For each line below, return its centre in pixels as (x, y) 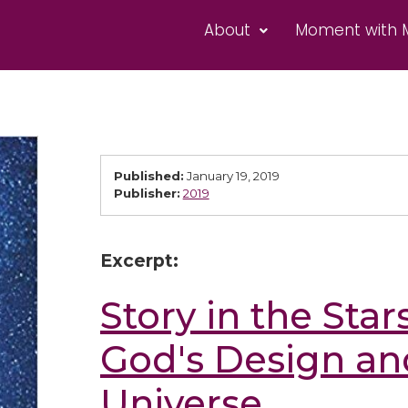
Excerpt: (139, 261)
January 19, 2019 (233, 176)
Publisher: (147, 194)
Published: (148, 176)
